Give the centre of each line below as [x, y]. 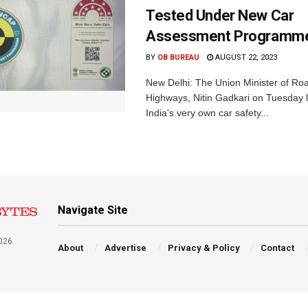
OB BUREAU [178, 57]
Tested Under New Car [220, 15]
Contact [278, 247]
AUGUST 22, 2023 [245, 57]
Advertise [125, 247]
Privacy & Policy [203, 247]
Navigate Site [93, 210]
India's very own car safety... [207, 112]
